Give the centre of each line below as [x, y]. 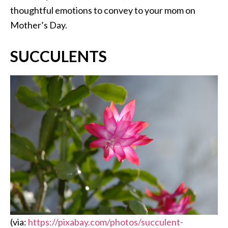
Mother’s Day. [39, 25]
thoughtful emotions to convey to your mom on [103, 10]
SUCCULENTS [59, 56]
